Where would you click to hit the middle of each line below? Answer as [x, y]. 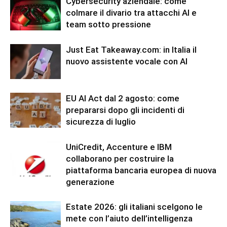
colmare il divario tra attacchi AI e [131, 12]
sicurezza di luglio [101, 121]
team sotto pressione [108, 24]
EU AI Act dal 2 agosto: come [123, 98]
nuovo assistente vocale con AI [127, 61]
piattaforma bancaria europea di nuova [141, 170]
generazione [90, 182]
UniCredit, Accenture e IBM [119, 147]
